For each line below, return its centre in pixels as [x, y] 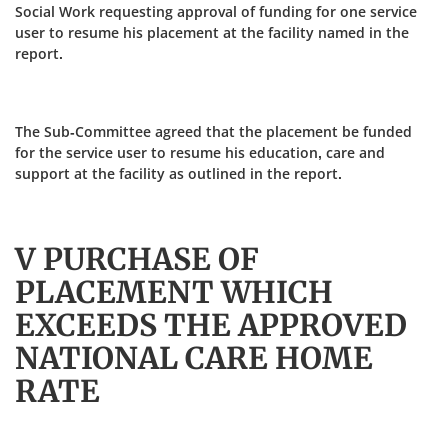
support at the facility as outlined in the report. [178, 173]
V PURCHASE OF [137, 259]
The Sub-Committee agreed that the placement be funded [213, 131]
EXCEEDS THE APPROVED [211, 325]
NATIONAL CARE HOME [194, 358]
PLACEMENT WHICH [174, 292]
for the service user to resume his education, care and [200, 152]
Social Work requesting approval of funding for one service [216, 11]
